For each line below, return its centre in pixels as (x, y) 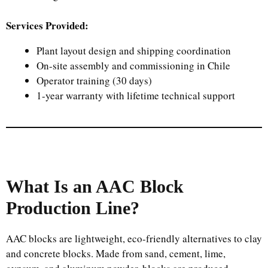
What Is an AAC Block (95, 186)
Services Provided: (47, 25)
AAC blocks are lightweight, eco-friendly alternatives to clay (134, 238)
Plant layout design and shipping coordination (134, 50)
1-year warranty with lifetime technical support (136, 95)
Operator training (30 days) (94, 80)
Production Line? (73, 208)
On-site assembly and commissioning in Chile (133, 65)
